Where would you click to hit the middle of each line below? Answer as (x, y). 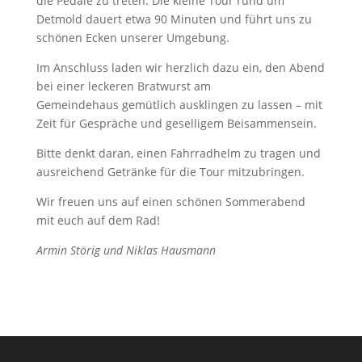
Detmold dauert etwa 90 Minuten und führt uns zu (174, 19)
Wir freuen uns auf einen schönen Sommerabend (170, 202)
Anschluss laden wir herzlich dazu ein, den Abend (189, 67)
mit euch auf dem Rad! (98, 220)
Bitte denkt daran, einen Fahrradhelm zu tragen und (178, 153)
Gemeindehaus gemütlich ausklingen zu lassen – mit (179, 105)
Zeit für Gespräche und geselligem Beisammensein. (176, 123)
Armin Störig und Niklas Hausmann (126, 250)
